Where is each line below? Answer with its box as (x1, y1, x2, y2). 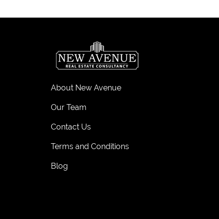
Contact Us (51, 122, 91, 131)
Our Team (51, 102, 87, 112)
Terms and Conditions (51, 141, 129, 151)
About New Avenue (51, 83, 121, 92)
